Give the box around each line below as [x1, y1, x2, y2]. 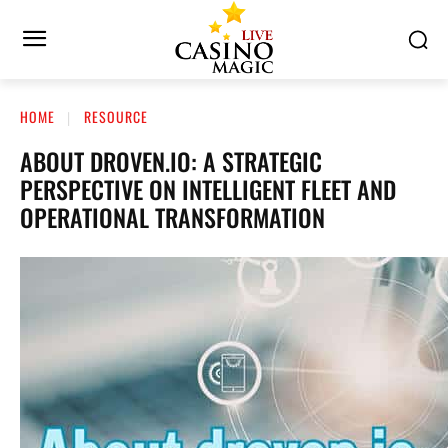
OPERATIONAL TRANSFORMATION [20, 198, 325, 235]
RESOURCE [84, 106, 148, 127]
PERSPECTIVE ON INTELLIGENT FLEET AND [20, 170, 396, 207]
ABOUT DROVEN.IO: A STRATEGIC [20, 142, 322, 179]
